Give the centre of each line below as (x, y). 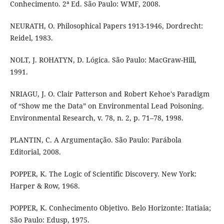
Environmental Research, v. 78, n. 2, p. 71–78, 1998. (96, 117)
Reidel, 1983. (31, 37)
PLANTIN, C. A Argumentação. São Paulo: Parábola (95, 139)
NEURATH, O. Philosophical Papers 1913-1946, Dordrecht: (106, 25)
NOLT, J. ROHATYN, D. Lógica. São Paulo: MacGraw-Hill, (103, 59)
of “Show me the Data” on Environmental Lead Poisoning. (107, 105)
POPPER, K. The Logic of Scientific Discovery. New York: (103, 173)
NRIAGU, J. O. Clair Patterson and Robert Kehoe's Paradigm (109, 93)
